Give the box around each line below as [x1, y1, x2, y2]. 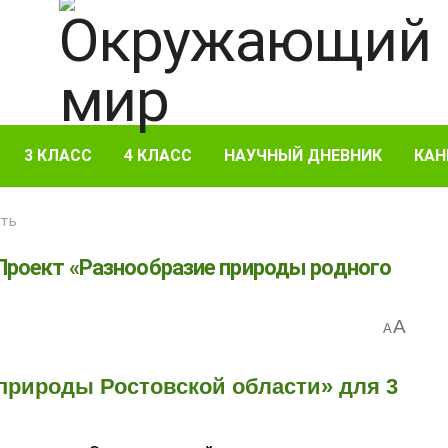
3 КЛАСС [24, 146, 92, 165]
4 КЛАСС [124, 146, 192, 165]
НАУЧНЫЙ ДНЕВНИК [224, 146, 382, 165]
